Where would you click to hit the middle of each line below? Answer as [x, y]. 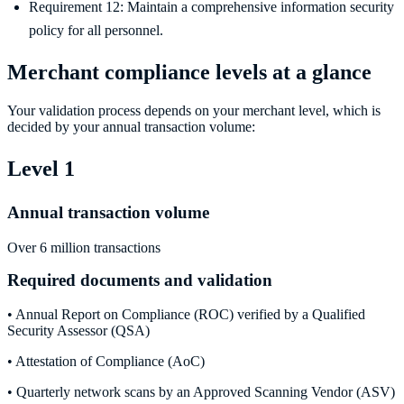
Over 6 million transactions [84, 247]
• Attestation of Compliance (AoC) [106, 362]
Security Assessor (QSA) [78, 331]
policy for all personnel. [96, 31]
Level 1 [41, 168]
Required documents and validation [140, 280]
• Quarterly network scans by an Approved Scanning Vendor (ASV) [201, 392]
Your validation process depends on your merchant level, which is [194, 110]
